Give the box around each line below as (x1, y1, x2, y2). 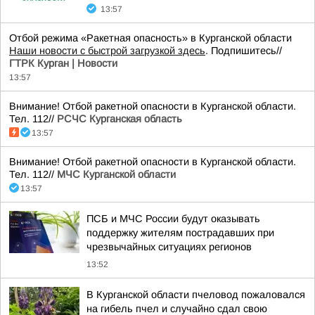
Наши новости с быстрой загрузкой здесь (9, 45, 205, 56)
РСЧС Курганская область (57, 113, 182, 124)
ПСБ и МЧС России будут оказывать (86, 213, 260, 224)
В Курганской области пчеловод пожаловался (86, 289, 305, 300)
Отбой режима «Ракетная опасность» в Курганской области (9, 32, 292, 44)
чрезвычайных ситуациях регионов (86, 241, 252, 252)
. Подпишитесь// (205, 45, 282, 56)
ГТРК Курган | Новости (9, 58, 117, 69)
